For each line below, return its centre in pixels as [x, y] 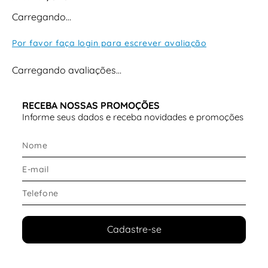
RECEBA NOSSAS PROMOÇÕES [91, 105]
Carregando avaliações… [67, 70]
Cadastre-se [134, 229]
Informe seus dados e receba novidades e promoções [133, 117]
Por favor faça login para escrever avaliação [109, 43]
